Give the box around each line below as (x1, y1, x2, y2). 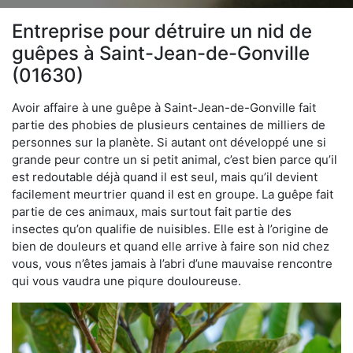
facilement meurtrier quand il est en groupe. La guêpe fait (12, 186, 333, 202)
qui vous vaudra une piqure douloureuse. (12, 273, 241, 288)
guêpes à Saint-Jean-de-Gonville (12, 41, 310, 65)
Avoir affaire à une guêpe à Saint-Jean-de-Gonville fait (12, 99, 316, 115)
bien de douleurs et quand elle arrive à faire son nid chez (12, 238, 329, 254)
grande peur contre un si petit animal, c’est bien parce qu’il (12, 151, 337, 167)
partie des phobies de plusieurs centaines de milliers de (12, 117, 325, 132)
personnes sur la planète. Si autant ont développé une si (12, 134, 326, 150)
